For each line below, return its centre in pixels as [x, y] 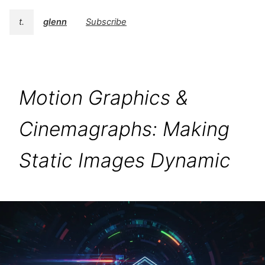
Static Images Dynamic [125, 161]
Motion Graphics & [104, 98]
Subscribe [106, 22]
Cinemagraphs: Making [124, 129]
